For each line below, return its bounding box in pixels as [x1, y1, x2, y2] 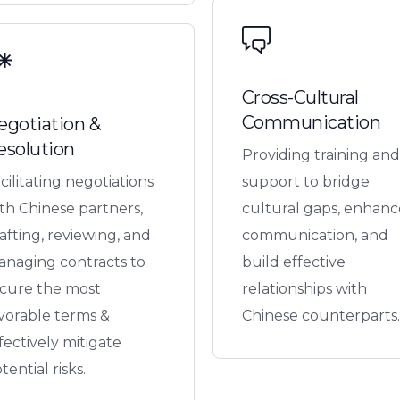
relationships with [241, 279, 367, 297]
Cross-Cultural [241, 86, 359, 108]
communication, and [241, 226, 388, 244]
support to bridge [241, 172, 370, 190]
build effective [241, 253, 346, 271]
